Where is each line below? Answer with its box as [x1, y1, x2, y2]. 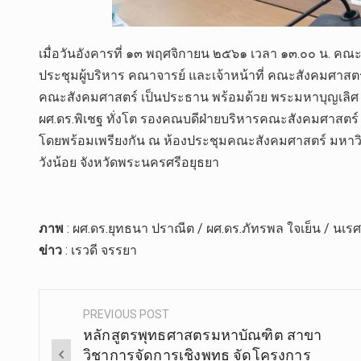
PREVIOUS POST [83, 307, 170, 321]
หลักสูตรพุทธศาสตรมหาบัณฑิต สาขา [83, 326, 322, 343]
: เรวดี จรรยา [62, 243, 137, 259]
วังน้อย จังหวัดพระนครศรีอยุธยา [39, 154, 219, 170]
